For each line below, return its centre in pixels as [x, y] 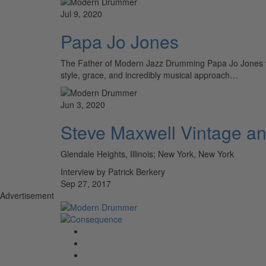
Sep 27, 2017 [86, 184]
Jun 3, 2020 [83, 105]
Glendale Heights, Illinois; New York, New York [147, 154]
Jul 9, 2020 [81, 14]
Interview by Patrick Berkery [113, 172]
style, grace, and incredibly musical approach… [149, 75]
